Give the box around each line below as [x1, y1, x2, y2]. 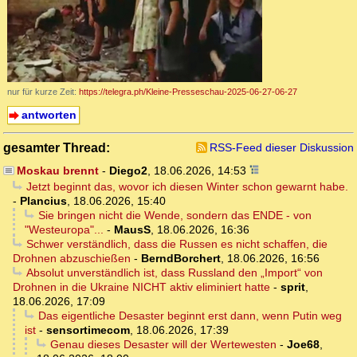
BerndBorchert [141, 252, 221, 265]
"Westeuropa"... [25, 223, 104, 237]
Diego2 [108, 164, 147, 178]
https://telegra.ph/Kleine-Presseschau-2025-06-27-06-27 [79, 87, 297, 97]
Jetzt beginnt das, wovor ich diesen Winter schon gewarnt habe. [25, 180, 348, 194]
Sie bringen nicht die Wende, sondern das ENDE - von [37, 209, 312, 222]
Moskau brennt [16, 164, 99, 178]
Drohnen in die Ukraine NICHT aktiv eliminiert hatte [13, 280, 270, 294]
